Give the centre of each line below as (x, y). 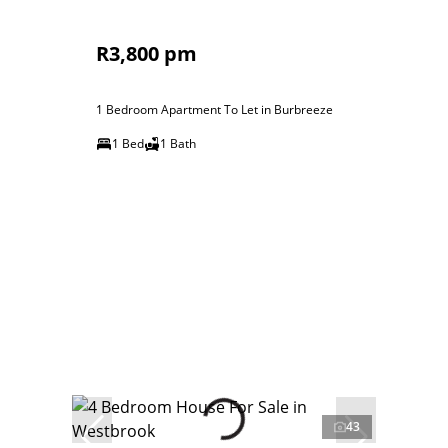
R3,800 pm (146, 53)
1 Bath (178, 143)
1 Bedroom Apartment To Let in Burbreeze (214, 109)
